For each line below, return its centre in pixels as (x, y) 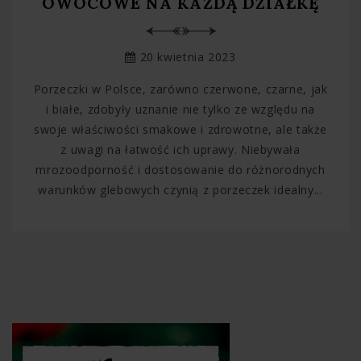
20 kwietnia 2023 (186, 57)
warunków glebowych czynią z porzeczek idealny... (180, 190)
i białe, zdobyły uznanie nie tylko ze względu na (180, 110)
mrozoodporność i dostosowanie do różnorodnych (180, 170)
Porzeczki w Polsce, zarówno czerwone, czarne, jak (180, 89)
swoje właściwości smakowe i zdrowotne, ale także (180, 130)
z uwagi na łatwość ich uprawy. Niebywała (180, 150)
